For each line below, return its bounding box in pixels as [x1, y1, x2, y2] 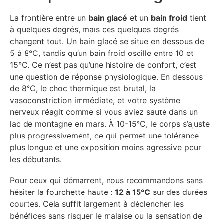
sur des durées [150, 187, 207, 197]
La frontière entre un [10, 13, 88, 23]
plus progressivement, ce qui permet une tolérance [10, 131, 199, 141]
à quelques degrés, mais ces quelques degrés [10, 25, 179, 35]
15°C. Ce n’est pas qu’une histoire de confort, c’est [10, 60, 196, 70]
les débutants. [10, 154, 62, 165]
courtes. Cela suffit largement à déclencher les [10, 199, 184, 209]
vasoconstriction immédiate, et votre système [10, 95, 180, 106]
